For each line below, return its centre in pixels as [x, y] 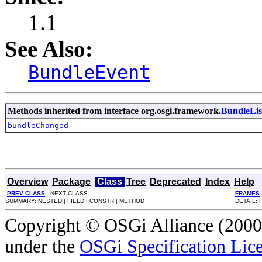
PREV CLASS [26, 193]
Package [71, 181]
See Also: [49, 49]
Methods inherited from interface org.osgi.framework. [114, 111]
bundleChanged [38, 125]
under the [42, 246]
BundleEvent [89, 72]
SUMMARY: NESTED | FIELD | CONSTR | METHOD [75, 201]
